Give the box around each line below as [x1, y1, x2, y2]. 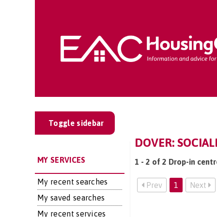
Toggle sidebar [48, 119, 104, 127]
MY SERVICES [37, 155, 86, 164]
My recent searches [37, 177, 108, 186]
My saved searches [37, 193, 105, 202]
